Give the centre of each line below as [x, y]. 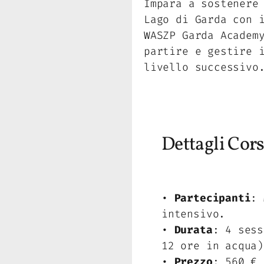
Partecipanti [212, 198]
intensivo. [194, 214]
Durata [193, 230]
